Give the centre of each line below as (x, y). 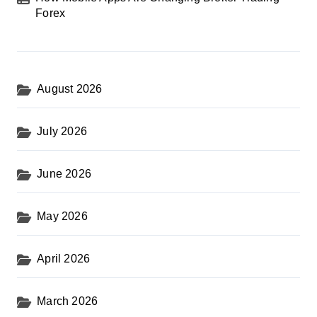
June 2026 (64, 174)
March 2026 (68, 301)
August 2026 (70, 89)
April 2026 (64, 259)
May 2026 (62, 216)
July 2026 (62, 131)
